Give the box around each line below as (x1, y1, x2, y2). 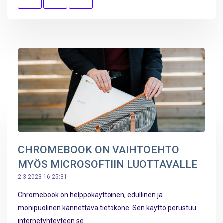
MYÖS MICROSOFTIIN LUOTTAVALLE (18, 158, 198, 171)
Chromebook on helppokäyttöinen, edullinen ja (18, 191, 163, 199)
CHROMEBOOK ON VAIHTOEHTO (18, 144, 179, 156)
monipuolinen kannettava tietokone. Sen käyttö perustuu (18, 204, 196, 212)
